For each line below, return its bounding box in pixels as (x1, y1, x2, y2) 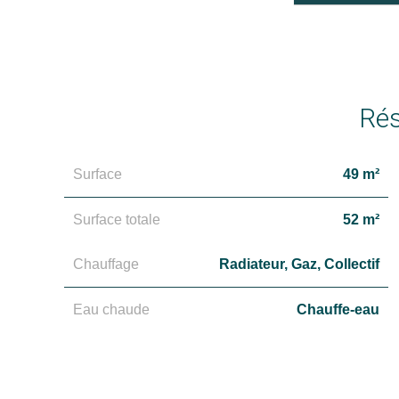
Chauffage (73, 256, 139, 272)
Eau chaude (73, 302, 150, 317)
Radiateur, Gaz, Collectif (219, 256, 379, 272)
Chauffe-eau (297, 302, 379, 317)
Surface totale (73, 212, 160, 227)
